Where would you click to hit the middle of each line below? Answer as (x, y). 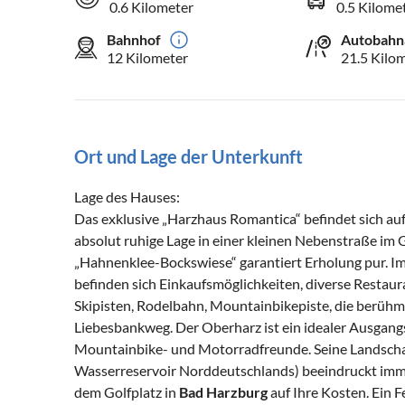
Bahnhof (134, 39)
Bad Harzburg (223, 391)
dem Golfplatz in (127, 391)
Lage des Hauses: (127, 196)
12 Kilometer (147, 57)
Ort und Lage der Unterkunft (188, 156)
